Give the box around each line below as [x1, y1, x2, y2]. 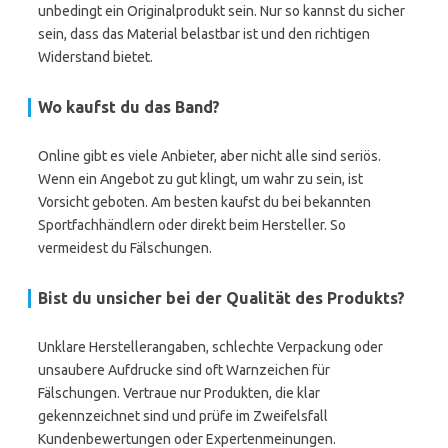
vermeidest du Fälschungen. [38, 240, 212, 256]
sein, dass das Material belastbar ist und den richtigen [38, 26, 370, 42]
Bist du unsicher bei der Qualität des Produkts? [38, 289, 405, 307]
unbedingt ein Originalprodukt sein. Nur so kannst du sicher [38, 3, 405, 19]
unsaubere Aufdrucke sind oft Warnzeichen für [38, 362, 330, 378]
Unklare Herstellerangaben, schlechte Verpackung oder [38, 339, 383, 355]
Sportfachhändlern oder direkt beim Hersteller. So [38, 217, 346, 233]
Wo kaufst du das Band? [38, 98, 220, 116]
